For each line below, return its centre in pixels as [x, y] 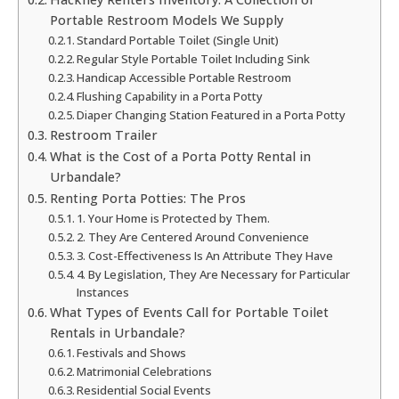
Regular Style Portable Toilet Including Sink [194, 59]
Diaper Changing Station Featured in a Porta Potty [212, 115]
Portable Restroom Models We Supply [166, 20]
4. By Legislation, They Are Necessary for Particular [214, 275]
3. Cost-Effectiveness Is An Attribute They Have [205, 256]
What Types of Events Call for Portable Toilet [189, 313]
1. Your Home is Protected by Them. [174, 219]
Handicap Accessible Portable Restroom [184, 78]
